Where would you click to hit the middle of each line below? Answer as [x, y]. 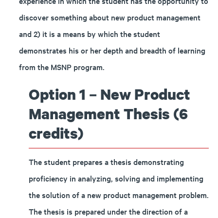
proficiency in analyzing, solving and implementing [116, 178]
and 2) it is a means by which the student [90, 34]
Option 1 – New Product [109, 94]
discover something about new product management [110, 17]
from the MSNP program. [62, 67]
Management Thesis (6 [108, 114]
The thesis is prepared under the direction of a [108, 211]
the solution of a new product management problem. [119, 195]
